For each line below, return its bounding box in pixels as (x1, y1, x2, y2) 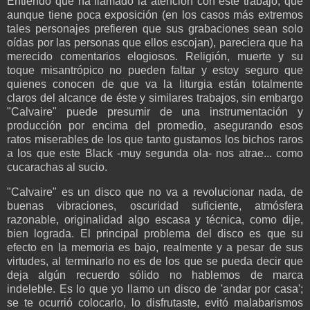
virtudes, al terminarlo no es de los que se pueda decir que (7, 255, 303, 267)
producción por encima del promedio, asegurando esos (7, 119, 303, 131)
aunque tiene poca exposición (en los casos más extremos (7, 8, 303, 21)
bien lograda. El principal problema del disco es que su (7, 227, 303, 239)
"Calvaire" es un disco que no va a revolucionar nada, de (7, 185, 303, 198)
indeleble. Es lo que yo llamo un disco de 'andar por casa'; (7, 282, 303, 295)
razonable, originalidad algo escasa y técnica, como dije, (7, 213, 303, 226)
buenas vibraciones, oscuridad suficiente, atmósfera (7, 199, 303, 212)
